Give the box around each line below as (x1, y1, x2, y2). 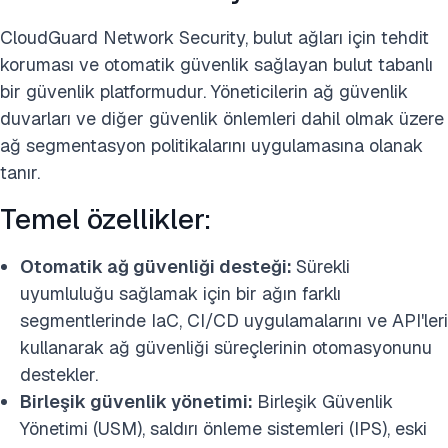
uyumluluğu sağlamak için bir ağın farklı (20, 282, 341, 306)
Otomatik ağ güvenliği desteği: (20, 255, 296, 279)
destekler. (20, 363, 98, 387)
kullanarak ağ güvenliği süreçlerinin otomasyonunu (20, 336, 432, 360)
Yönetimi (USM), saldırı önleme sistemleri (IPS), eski (20, 417, 427, 441)
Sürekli (296, 255, 350, 279)
